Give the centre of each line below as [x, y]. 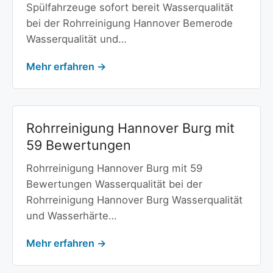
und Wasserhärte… [71, 215]
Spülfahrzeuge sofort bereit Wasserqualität [129, 8]
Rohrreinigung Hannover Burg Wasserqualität [134, 200]
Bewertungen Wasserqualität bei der [114, 184]
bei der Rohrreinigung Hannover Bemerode [129, 23]
